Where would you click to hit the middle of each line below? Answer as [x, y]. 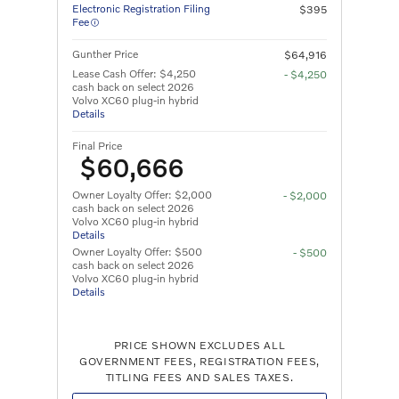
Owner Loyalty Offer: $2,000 [142, 194]
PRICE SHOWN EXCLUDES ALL [199, 345]
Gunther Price [105, 53]
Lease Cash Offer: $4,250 [134, 73]
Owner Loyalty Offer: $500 [137, 251]
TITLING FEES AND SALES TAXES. [199, 377]
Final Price [97, 145]
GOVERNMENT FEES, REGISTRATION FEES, [199, 361]
